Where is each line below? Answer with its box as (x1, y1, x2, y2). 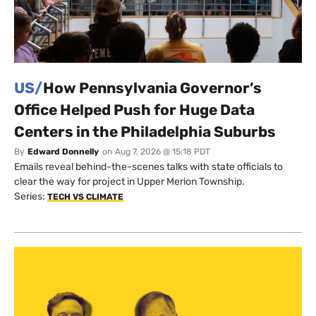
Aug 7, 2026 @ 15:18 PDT (115, 147, 210, 157)
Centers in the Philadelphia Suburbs (14, 123, 276, 141)
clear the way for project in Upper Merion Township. (14, 176, 245, 188)
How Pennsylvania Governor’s (43, 79, 262, 97)
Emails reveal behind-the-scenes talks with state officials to (14, 161, 283, 174)
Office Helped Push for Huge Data (14, 101, 255, 119)
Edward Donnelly (28, 147, 99, 157)
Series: (14, 190, 47, 203)
